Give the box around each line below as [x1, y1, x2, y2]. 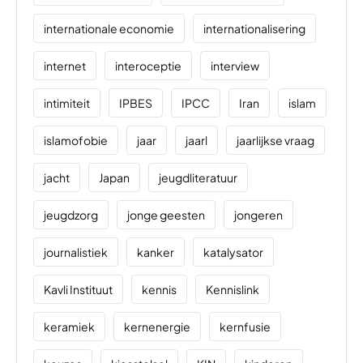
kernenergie [124, 319, 190, 335]
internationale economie [44, 21, 174, 36]
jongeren [234, 207, 283, 223]
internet [44, 58, 86, 74]
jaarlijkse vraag [237, 133, 314, 148]
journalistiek [44, 245, 108, 260]
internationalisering [203, 21, 305, 36]
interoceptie [115, 58, 181, 74]
